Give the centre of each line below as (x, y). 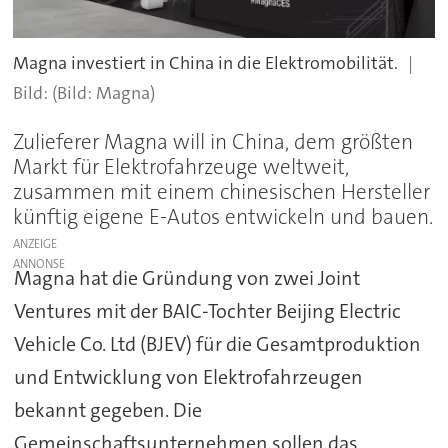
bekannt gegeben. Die (107, 410)
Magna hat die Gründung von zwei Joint (186, 278)
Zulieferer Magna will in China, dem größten (213, 142)
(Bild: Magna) (104, 92)
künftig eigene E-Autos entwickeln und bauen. (223, 217)
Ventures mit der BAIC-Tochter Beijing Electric (207, 311)
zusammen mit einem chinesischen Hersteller (222, 192)
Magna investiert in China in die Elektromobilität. (206, 62)
